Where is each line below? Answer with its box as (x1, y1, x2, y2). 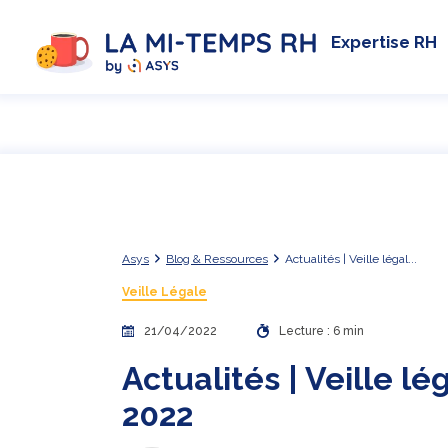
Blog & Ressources (166, 251, 268, 266)
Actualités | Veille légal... (285, 251, 417, 266)
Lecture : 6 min (279, 324, 365, 339)
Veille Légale (122, 285, 207, 300)
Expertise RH (331, 31, 438, 52)
